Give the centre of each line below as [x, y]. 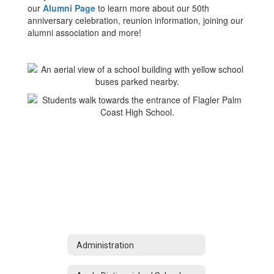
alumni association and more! [84, 32]
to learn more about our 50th [154, 8]
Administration [105, 245]
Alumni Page [69, 8]
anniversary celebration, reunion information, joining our [135, 20]
